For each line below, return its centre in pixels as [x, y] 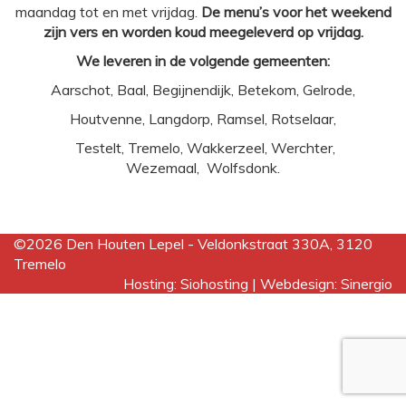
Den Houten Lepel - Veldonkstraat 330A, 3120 [219, 244]
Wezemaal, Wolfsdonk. [203, 168]
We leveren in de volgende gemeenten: [203, 61]
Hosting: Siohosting [188, 284]
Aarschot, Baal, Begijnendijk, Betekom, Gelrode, [203, 90]
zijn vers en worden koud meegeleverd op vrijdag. [203, 32]
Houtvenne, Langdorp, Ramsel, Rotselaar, [203, 119]
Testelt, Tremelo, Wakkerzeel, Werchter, [203, 148]
